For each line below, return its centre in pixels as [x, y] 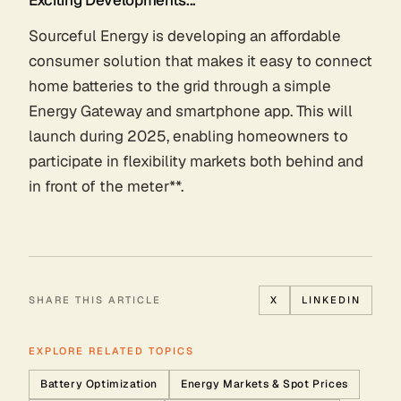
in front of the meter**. [106, 186]
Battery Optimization [99, 384]
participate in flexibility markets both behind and [196, 161]
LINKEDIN [331, 299]
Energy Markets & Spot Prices [264, 384]
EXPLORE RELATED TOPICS [111, 350]
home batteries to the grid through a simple [180, 85]
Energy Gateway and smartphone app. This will [191, 111]
